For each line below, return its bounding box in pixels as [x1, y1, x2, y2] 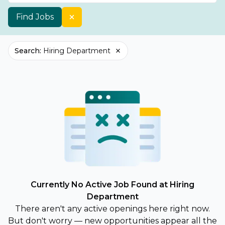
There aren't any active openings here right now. [15, 204, 210, 213]
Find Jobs [16, 12, 54, 22]
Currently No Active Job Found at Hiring [31, 180, 194, 189]
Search [15, 46, 40, 55]
